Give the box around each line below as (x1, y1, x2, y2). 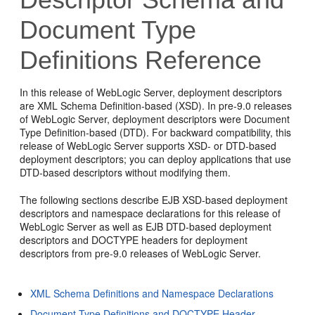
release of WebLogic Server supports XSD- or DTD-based (20, 139, 277, 153)
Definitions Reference (20, 46, 262, 75)
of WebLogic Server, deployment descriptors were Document (20, 112, 290, 126)
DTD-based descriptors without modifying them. (20, 165, 231, 179)
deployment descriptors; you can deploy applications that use (20, 152, 292, 166)
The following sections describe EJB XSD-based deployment (20, 193, 288, 207)
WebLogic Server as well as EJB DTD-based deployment (20, 219, 272, 233)
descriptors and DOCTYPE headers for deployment (20, 233, 248, 247)
